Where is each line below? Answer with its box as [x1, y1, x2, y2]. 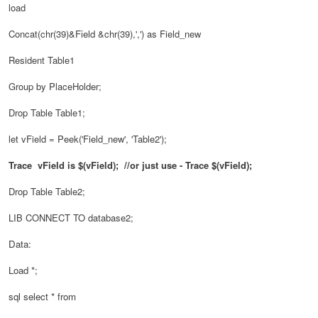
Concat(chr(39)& [9, 26, 75, 40]
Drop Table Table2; [9, 184, 85, 198]
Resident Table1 [9, 53, 75, 67]
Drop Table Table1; [9, 105, 85, 119]
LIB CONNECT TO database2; [9, 210, 133, 224]
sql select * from [9, 289, 76, 303]
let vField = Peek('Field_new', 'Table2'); [9, 131, 167, 146]
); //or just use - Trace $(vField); [113, 158, 252, 172]
